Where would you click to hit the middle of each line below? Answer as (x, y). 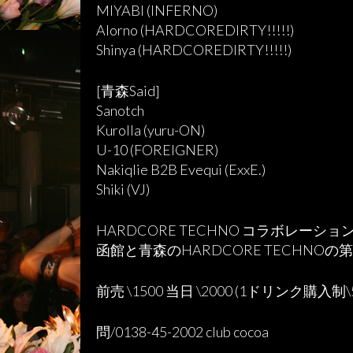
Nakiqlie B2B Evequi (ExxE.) (181, 169)
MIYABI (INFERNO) (157, 10)
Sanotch (120, 110)
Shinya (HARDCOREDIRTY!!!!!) (194, 50)
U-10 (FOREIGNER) (157, 150)
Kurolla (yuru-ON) (150, 130)
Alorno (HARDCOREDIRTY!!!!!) (195, 30)
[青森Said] (128, 91)
